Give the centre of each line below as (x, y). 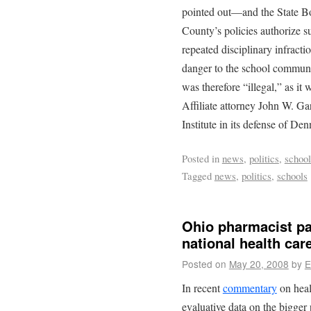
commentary (250, 288)
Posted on (204, 263)
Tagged (196, 175)
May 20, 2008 (259, 263)
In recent (202, 288)
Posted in (200, 158)
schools (292, 175)
